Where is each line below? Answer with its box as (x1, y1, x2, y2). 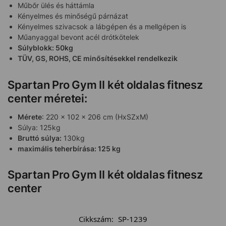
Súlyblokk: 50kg (18, 43, 73, 52)
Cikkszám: (79, 214, 116, 224)
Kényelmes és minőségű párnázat (18, 12, 128, 21)
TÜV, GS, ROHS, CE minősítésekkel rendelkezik (18, 54, 178, 63)
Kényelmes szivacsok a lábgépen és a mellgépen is (18, 22, 186, 31)
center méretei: (8, 91, 87, 105)
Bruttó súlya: (18, 133, 62, 142)
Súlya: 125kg (18, 123, 61, 132)
